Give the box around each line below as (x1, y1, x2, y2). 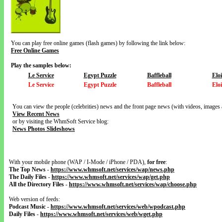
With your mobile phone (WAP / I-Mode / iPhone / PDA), (9, 159, 147, 166)
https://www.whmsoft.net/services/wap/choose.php (69, 181, 197, 188)
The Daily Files (9, 173, 47, 180)
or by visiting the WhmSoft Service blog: (12, 118, 109, 125)
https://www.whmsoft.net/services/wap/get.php (52, 173, 170, 180)
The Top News (9, 166, 46, 173)
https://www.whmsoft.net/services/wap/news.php (51, 166, 174, 173)
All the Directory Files (9, 181, 64, 188)
